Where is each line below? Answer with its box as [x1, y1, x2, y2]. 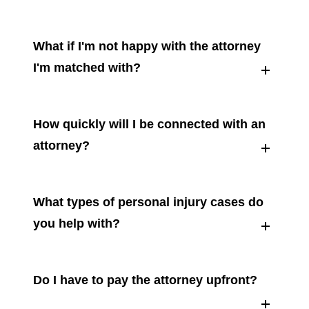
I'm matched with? [33, 61, 141, 75]
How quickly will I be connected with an [33, 117, 266, 132]
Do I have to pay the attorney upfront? [33, 273, 258, 288]
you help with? [33, 217, 121, 231]
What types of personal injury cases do [33, 195, 264, 210]
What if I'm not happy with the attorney [33, 39, 261, 54]
